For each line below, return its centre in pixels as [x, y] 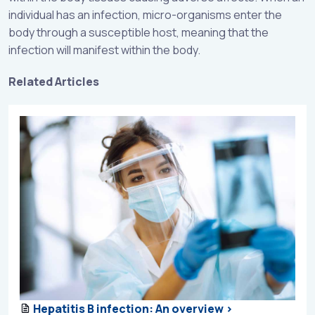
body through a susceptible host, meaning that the [139, 33]
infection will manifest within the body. [104, 50]
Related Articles [54, 82]
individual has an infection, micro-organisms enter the [145, 15]
